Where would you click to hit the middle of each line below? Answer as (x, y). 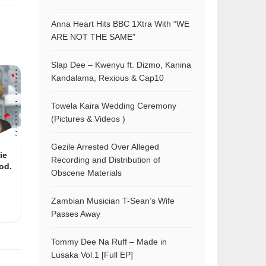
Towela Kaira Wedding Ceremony (114, 106)
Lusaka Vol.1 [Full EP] (92, 255)
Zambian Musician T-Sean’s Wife (113, 201)
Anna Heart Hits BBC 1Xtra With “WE (120, 24)
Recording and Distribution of (106, 160)
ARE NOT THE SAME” (93, 37)
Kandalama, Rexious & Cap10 (107, 78)
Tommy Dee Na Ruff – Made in (109, 242)
